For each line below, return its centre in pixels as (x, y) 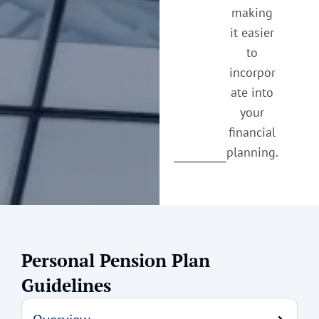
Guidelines (66, 286)
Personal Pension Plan (116, 261)
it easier (252, 33)
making (252, 13)
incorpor (252, 73)
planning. (252, 152)
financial (252, 132)
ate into (252, 93)
